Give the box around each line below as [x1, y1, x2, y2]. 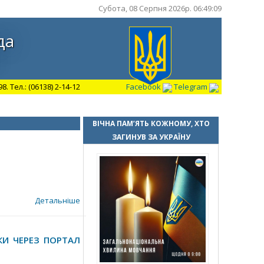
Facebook [126, 81, 163, 92]
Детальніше [35, 195, 80, 206]
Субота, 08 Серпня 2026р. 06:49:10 [98, 3, 222, 14]
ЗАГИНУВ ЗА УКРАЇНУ [111, 132, 190, 142]
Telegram [174, 81, 209, 92]
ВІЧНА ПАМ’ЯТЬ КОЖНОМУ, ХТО [92, 118, 210, 128]
